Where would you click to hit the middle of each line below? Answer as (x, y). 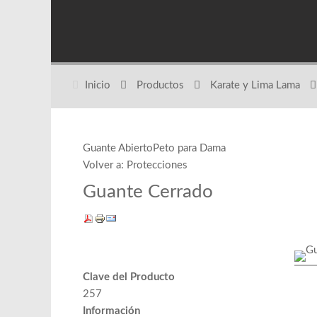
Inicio (98, 85)
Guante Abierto (118, 148)
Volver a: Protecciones (135, 165)
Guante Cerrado (148, 192)
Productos (160, 85)
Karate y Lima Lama (255, 85)
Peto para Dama (189, 148)
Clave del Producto (129, 277)
